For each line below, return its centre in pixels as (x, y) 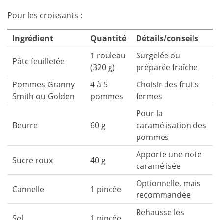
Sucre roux (32, 160)
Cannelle (28, 189)
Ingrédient (33, 38)
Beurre (25, 125)
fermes (149, 96)
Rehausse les (160, 212)
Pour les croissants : (45, 15)
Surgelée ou (158, 55)
